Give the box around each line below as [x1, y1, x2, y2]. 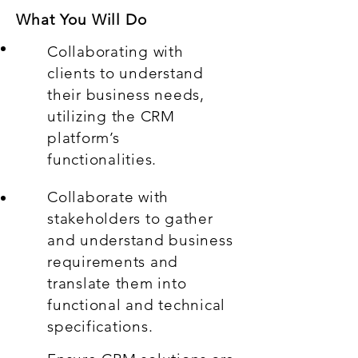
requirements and [47, 253, 179, 271]
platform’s [47, 129, 120, 147]
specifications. [47, 317, 153, 336]
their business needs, [47, 86, 205, 104]
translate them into [47, 274, 187, 292]
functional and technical [47, 296, 226, 314]
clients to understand [47, 64, 204, 82]
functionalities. [47, 150, 157, 169]
